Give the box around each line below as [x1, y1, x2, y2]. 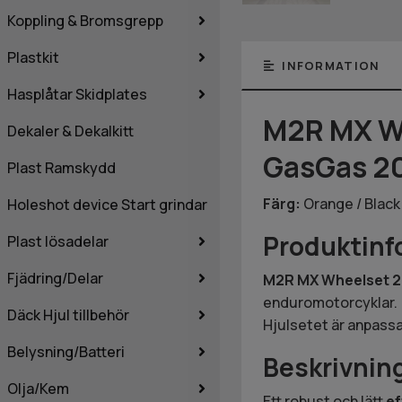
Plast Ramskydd [7, 157, 116, 178]
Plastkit [7, 47, 59, 67]
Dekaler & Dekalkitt [7, 120, 134, 141]
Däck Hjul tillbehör [7, 304, 129, 325]
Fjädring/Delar [7, 267, 103, 288]
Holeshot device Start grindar [7, 194, 207, 214]
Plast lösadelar [7, 231, 109, 251]
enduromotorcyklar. [262, 293, 398, 313]
